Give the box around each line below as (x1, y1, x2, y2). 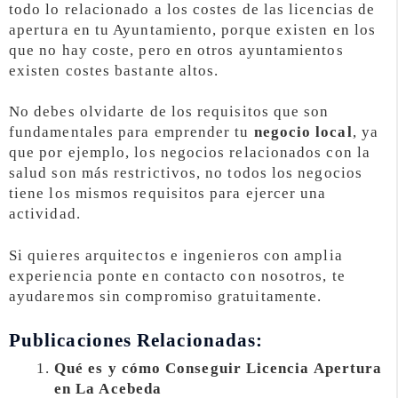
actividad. (9, 205, 81, 223)
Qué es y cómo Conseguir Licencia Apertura (54, 360, 383, 378)
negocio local (253, 123, 353, 141)
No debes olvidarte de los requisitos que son (9, 103, 330, 121)
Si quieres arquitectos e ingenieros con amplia (9, 247, 343, 265)
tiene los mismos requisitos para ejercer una (9, 185, 327, 203)
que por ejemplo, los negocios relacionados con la (9, 144, 370, 162)
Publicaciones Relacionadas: (9, 330, 264, 352)
